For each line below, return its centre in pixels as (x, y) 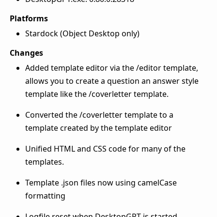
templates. (45, 162)
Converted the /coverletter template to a (99, 115)
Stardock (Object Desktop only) (82, 34)
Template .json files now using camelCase (101, 183)
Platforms (29, 19)
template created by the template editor (99, 128)
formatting (45, 196)
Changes (26, 53)
